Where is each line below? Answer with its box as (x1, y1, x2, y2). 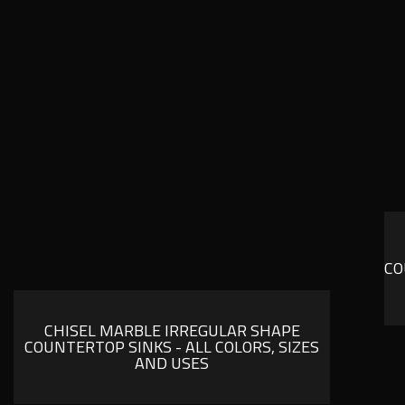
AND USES (135, 351, 209, 376)
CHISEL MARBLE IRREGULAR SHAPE (43, 318, 300, 344)
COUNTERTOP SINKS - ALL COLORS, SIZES (24, 334, 319, 360)
